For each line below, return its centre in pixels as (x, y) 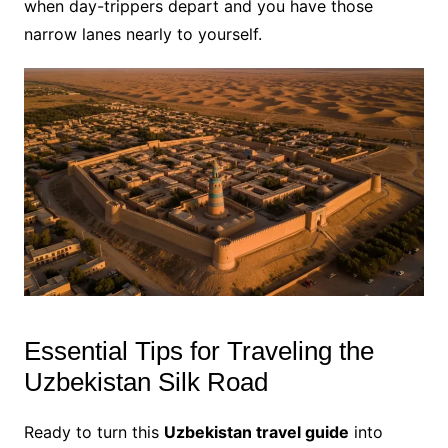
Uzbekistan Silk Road (145, 382)
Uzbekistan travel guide (256, 432)
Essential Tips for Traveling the (198, 351)
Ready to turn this (93, 432)
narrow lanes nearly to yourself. (142, 33)
